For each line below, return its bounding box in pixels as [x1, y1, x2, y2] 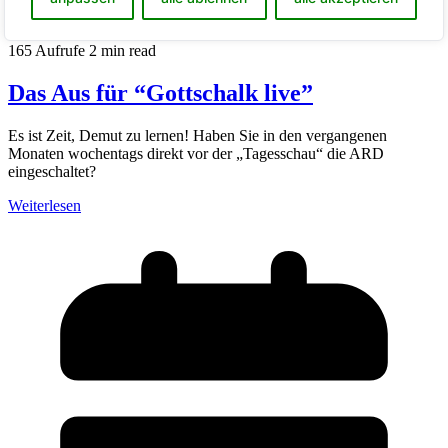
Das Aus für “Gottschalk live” [8, 80, 313, 107]
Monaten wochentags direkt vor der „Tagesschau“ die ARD [8, 145, 384, 163]
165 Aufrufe [8, 42, 85, 60]
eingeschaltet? [8, 163, 96, 181]
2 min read [89, 42, 156, 60]
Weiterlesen [8, 197, 81, 215]
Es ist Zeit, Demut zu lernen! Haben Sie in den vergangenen [8, 127, 387, 145]
